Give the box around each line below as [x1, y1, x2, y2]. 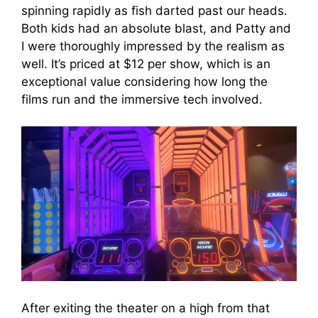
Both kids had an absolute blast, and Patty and [21, 21, 291, 35]
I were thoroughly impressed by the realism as [21, 38, 285, 53]
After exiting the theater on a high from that [21, 300, 270, 315]
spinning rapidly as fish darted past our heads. [21, 3, 287, 18]
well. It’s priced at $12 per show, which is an [21, 56, 270, 71]
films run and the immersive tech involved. [21, 92, 263, 106]
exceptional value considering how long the [21, 74, 268, 89]
